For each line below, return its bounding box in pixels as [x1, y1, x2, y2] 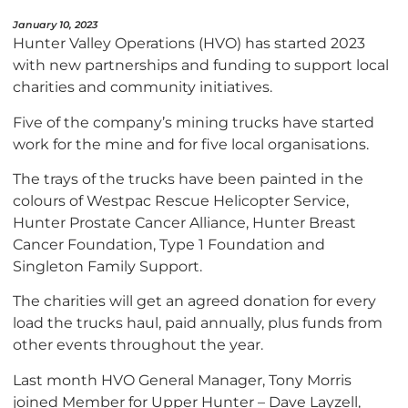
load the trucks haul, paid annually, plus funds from [13, 313, 382, 332]
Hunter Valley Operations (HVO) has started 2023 [13, 34, 365, 53]
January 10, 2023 [13, 18, 97, 32]
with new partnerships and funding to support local [13, 56, 389, 75]
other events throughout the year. [13, 335, 263, 354]
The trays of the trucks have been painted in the [13, 169, 363, 189]
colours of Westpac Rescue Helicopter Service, [13, 191, 349, 210]
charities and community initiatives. [13, 77, 272, 97]
